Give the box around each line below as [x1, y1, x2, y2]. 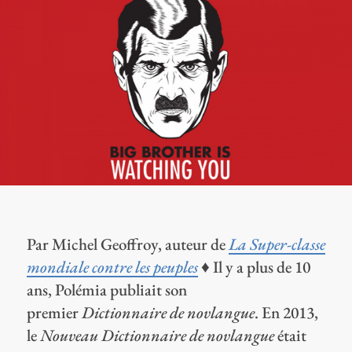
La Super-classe [228, 233, 325, 255]
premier [26, 301, 82, 323]
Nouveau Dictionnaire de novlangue [39, 324, 274, 346]
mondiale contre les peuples [26, 255, 198, 277]
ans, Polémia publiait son [26, 278, 187, 300]
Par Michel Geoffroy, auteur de [26, 233, 229, 255]
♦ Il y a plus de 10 [197, 255, 310, 277]
